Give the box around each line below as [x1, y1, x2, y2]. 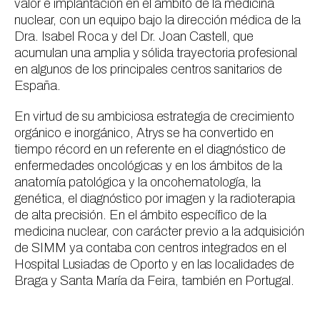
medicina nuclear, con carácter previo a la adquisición [14, 224, 304, 239]
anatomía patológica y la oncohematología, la [14, 175, 261, 189]
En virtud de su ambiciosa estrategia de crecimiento [14, 109, 294, 124]
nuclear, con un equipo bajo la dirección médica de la [14, 13, 301, 27]
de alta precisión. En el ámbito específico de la [14, 208, 266, 222]
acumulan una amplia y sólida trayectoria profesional [14, 46, 297, 60]
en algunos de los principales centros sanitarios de [14, 62, 282, 76]
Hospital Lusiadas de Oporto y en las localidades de [14, 257, 294, 271]
